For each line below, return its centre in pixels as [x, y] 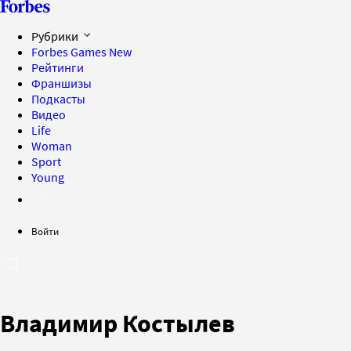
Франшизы [62, 83]
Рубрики [56, 36]
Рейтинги [58, 67]
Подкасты [58, 99]
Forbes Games [70, 52]
